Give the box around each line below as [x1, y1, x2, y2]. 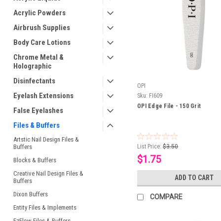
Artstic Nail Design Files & [13, 136, 79, 143]
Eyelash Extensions [13, 91, 74, 100]
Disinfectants [13, 76, 55, 85]
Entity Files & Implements [13, 204, 76, 211]
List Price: [137, 143, 162, 150]
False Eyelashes [13, 106, 63, 115]
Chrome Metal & [13, 53, 64, 62]
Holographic [13, 62, 52, 71]
